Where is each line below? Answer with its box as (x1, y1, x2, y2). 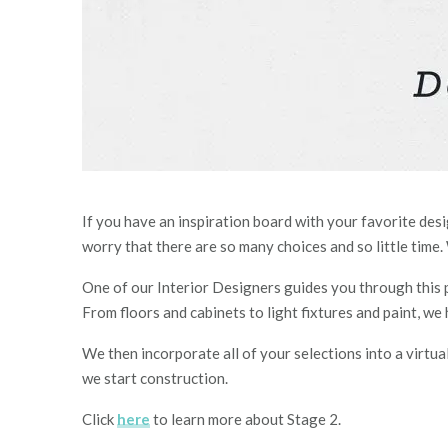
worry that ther (82, 237, 184, 255)
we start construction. (82, 369, 228, 387)
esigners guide (224, 278, 321, 296)
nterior (162, 278, 212, 296)
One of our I (82, 278, 162, 296)
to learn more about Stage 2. (150, 410, 341, 428)
